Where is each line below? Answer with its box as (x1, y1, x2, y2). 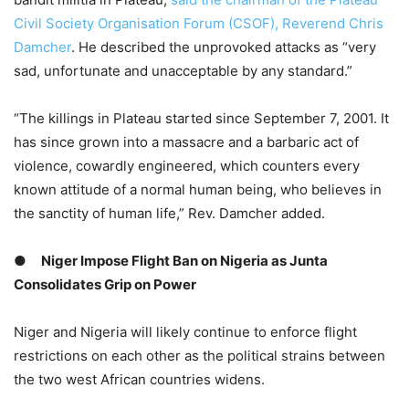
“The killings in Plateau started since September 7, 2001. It (14, 110, 389, 128)
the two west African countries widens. (14, 371, 265, 389)
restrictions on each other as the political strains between (14, 347, 385, 365)
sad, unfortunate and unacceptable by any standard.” (14, 62, 352, 80)
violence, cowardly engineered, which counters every (14, 157, 360, 175)
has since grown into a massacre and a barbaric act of (14, 133, 359, 152)
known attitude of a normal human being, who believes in (14, 181, 382, 199)
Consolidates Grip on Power (14, 276, 196, 294)
